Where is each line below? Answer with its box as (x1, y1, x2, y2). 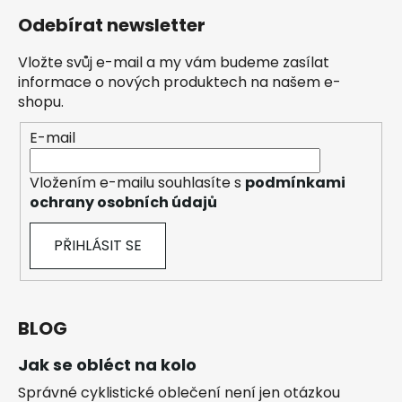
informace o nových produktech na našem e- (18, 72, 341, 93)
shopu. (18, 92, 64, 113)
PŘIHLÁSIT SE (54, 235, 142, 257)
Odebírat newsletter (18, 13, 205, 39)
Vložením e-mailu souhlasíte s (30, 172, 245, 194)
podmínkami (245, 172, 345, 194)
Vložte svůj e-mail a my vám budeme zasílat (18, 52, 329, 74)
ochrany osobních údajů (30, 192, 217, 214)
